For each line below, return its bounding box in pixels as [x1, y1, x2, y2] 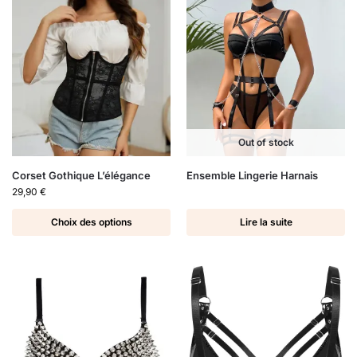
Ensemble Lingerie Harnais [186, 169, 318, 182]
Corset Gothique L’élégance [12, 169, 151, 182]
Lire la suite [239, 216, 292, 229]
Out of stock [237, 136, 294, 149]
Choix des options [50, 216, 132, 229]
